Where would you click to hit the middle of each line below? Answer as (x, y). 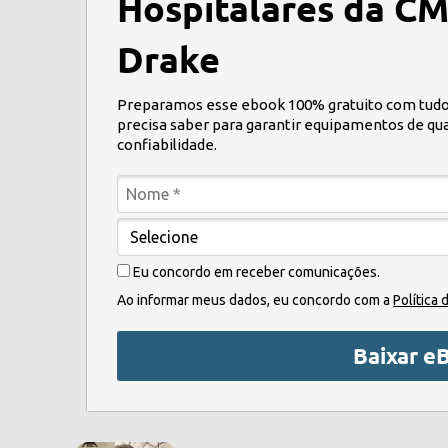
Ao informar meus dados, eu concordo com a (255, 299)
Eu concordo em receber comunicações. (255, 271)
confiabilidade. (167, 144)
